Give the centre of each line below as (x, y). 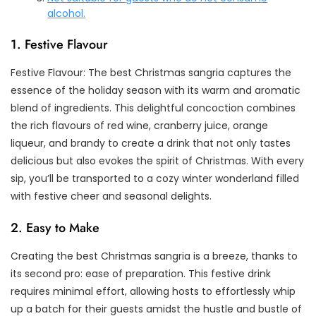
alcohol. (67, 14)
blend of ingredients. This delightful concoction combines (153, 108)
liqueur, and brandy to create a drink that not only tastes (151, 144)
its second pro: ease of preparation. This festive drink (141, 274)
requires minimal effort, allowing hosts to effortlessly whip (153, 292)
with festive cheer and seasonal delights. (111, 196)
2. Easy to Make (55, 228)
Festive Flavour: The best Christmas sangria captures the (151, 73)
